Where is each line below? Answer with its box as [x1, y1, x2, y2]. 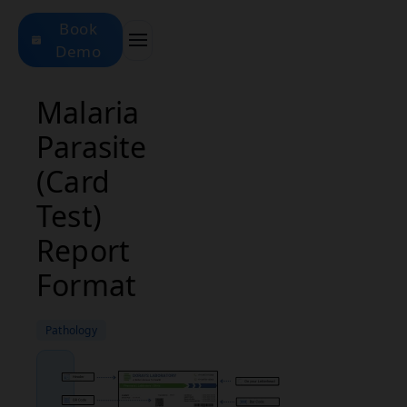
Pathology [45, 323, 97, 338]
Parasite [36, 127, 147, 166]
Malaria [36, 93, 140, 132]
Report [36, 231, 131, 270]
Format [36, 265, 137, 304]
